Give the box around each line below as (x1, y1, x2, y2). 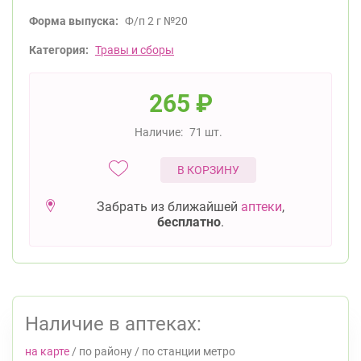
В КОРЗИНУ (177, 164, 239, 176)
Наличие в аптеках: (25, 313, 201, 335)
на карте (25, 345, 69, 358)
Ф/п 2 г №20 (125, 15, 188, 27)
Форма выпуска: (29, 15, 118, 27)
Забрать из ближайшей (97, 199, 241, 214)
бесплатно (157, 214, 221, 230)
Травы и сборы (95, 44, 174, 56)
